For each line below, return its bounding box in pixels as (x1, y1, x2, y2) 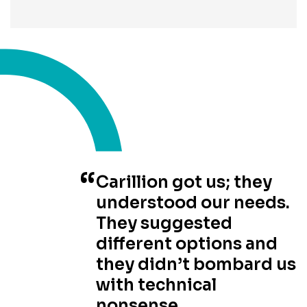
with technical (96, 274, 217, 295)
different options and (96, 233, 278, 254)
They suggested (96, 212, 232, 234)
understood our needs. (96, 192, 290, 213)
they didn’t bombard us (96, 254, 296, 275)
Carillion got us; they (96, 171, 272, 193)
